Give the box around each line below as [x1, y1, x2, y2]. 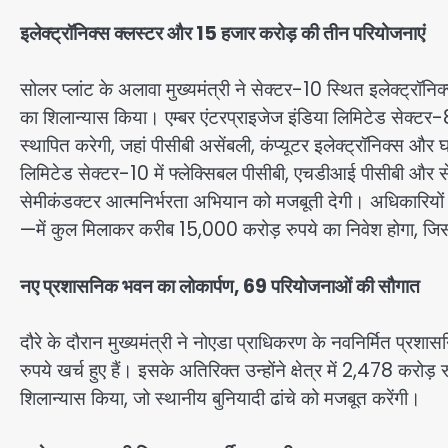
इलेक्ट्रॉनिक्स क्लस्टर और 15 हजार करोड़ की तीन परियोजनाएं [20, 19, 425, 47]
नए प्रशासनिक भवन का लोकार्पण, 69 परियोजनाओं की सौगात [20, 272, 420, 300]
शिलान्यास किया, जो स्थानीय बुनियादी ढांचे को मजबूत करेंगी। [20, 385, 421, 413]
